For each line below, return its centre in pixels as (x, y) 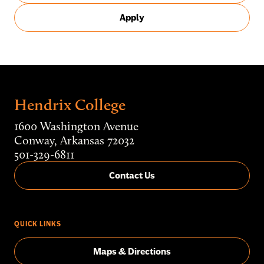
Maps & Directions (132, 252)
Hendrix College (70, 105)
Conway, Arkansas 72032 (74, 141)
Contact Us (132, 176)
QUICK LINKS (38, 224)
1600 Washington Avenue (76, 126)
